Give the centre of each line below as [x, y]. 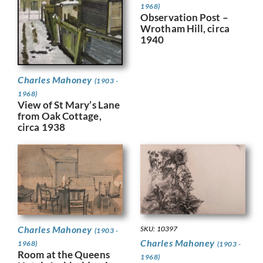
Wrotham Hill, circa [185, 28]
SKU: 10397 [159, 228]
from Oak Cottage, [60, 116]
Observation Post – [184, 17]
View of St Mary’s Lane [69, 104]
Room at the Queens [64, 254]
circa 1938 [41, 127]
